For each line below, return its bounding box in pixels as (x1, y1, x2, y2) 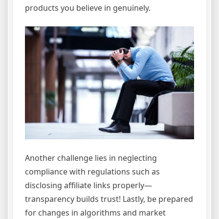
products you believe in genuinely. (25, 2, 151, 14)
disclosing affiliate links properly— (25, 180, 152, 191)
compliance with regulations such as (25, 166, 160, 177)
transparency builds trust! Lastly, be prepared (25, 194, 193, 205)
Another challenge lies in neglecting (25, 153, 157, 164)
